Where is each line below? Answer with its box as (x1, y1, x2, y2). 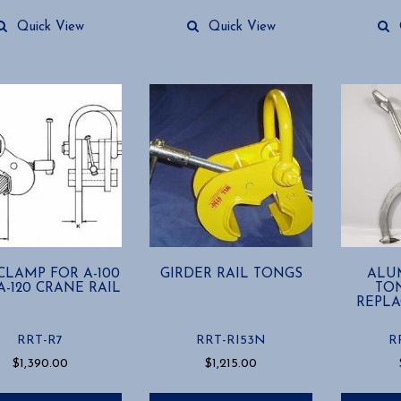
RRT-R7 (17, 334, 64, 348)
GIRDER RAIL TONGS (159, 266, 303, 281)
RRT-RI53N (196, 334, 267, 348)
